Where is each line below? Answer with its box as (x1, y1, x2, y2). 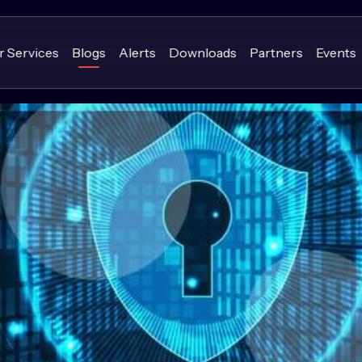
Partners (249, 44, 303, 61)
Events (315, 44, 356, 61)
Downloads (168, 44, 237, 61)
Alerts (118, 44, 156, 61)
